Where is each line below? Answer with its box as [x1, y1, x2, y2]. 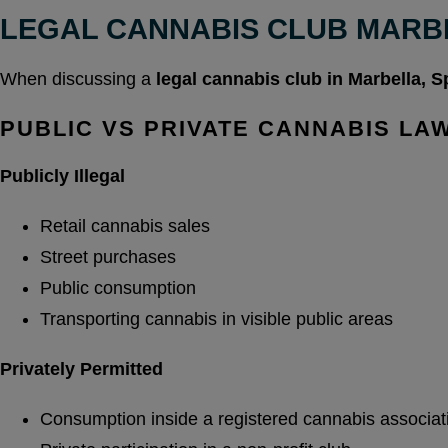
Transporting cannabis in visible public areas [40, 309, 393, 330]
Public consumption [40, 278, 196, 299]
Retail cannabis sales [40, 216, 210, 237]
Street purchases [40, 247, 176, 268]
